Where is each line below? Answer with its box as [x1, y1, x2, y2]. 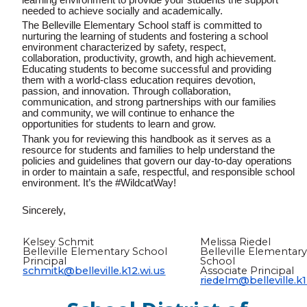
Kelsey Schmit [23, 235, 95, 248]
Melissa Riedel [200, 235, 271, 248]
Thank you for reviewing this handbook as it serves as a [22, 133, 271, 145]
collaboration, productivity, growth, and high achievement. [22, 53, 276, 64]
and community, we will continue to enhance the [22, 108, 234, 119]
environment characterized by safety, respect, [22, 42, 226, 53]
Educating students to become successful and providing [22, 64, 271, 75]
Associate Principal [200, 264, 295, 277]
